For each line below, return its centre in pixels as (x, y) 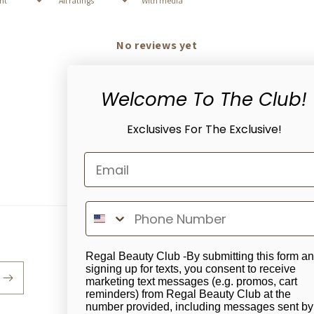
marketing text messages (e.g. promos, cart (191, 281)
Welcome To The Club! (204, 100)
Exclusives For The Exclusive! (204, 129)
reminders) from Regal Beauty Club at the (188, 294)
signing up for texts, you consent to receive (191, 269)
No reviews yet (157, 45)
